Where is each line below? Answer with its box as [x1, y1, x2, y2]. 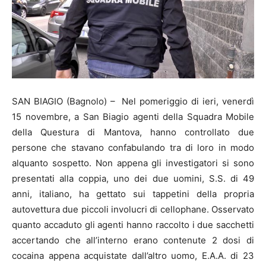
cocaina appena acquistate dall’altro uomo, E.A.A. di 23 [12, 249, 254, 261]
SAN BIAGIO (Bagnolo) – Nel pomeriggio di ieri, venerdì [12, 95, 254, 107]
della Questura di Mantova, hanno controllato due [12, 126, 254, 138]
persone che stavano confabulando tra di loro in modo [12, 141, 254, 153]
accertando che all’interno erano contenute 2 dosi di [12, 234, 254, 246]
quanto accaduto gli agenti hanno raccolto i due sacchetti [12, 218, 254, 230]
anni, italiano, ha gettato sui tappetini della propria [12, 188, 254, 199]
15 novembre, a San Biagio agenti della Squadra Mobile [12, 110, 254, 122]
